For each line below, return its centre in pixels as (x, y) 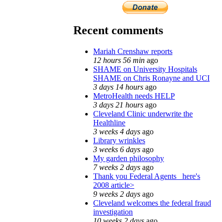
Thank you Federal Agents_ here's (147, 176)
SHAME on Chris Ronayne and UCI (151, 78)
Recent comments (118, 30)
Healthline (109, 122)
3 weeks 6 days (117, 149)
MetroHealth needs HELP (134, 96)
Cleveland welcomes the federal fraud (152, 203)
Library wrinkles (119, 140)
